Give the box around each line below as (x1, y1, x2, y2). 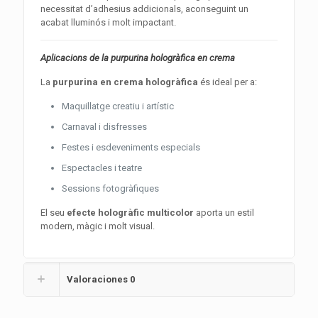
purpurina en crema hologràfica (53, 77, 199, 87)
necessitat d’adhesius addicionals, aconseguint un (40, 4, 249, 14)
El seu (40, 207, 67, 218)
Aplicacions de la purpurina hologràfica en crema (40, 53, 236, 63)
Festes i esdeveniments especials (62, 142, 201, 153)
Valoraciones (67, 274, 130, 285)
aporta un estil (194, 207, 255, 218)
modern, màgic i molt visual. (40, 221, 155, 231)
